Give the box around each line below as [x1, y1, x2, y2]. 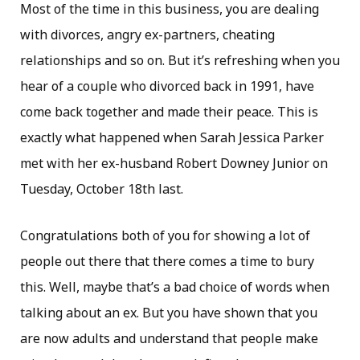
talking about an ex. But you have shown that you [20, 304, 317, 322]
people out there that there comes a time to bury [20, 252, 314, 271]
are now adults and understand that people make [20, 329, 318, 348]
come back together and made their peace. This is [20, 103, 318, 121]
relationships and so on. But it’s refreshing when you [20, 51, 340, 70]
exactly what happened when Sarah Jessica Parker [20, 129, 324, 147]
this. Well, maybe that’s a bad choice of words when [20, 278, 329, 297]
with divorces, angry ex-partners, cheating [20, 26, 275, 44]
